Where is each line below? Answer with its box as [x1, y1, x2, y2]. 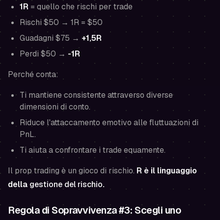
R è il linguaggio [137, 165, 197, 176]
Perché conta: [8, 69, 58, 80]
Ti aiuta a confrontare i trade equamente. [20, 145, 165, 155]
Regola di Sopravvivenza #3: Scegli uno [8, 204, 181, 217]
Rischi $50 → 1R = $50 [20, 17, 103, 27]
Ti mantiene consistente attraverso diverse [20, 90, 173, 100]
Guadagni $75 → [20, 33, 82, 43]
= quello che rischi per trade [28, 1, 133, 12]
